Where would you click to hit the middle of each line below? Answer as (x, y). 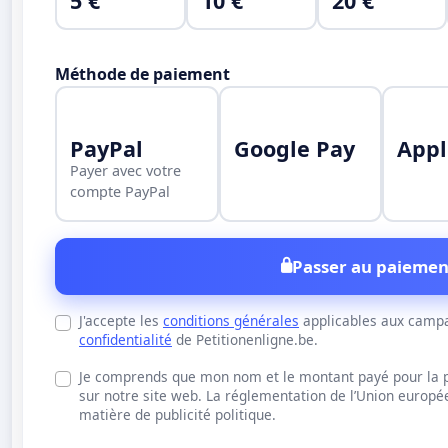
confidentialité (125, 339)
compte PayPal (120, 192)
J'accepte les (121, 320)
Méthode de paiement (142, 73)
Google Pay (294, 149)
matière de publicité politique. (177, 414)
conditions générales (231, 320)
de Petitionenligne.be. (245, 339)
